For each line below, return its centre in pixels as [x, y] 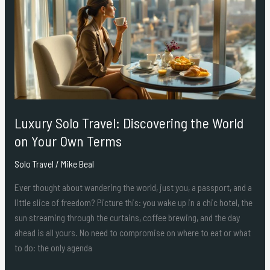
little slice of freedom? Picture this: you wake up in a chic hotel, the [133, 202]
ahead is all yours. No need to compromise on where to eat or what [132, 232]
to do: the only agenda [53, 247]
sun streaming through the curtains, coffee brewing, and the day [127, 217]
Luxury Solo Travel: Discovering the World [129, 122]
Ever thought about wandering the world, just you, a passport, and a [133, 187]
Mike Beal [77, 163]
